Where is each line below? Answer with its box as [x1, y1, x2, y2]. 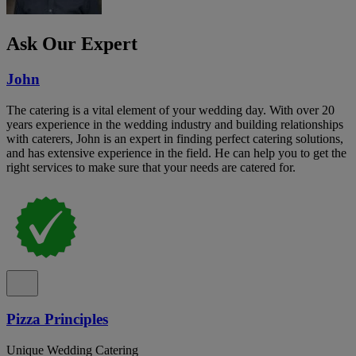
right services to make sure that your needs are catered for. [6, 160, 296, 174]
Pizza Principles [6, 311, 108, 328]
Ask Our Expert [6, 33, 137, 54]
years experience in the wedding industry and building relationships [6, 117, 343, 131]
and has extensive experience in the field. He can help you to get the [6, 145, 346, 160]
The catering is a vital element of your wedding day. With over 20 [6, 103, 335, 117]
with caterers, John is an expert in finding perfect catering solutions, [6, 131, 343, 145]
